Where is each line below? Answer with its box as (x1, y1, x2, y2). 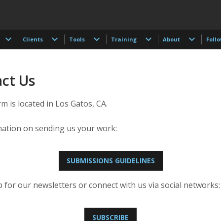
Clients (22, 36, 43, 43)
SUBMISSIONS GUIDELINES (66, 156, 155, 165)
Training (110, 36, 137, 43)
